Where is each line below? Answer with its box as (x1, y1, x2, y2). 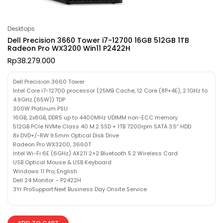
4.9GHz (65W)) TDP (13, 95, 65, 104)
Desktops (7, 24, 35, 33)
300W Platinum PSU (13, 104, 68, 112)
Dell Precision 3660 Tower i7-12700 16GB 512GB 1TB (7, 35, 189, 45)
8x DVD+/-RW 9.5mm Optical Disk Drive (13, 131, 119, 139)
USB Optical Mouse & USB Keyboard (13, 158, 111, 166)
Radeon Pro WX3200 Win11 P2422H (7, 43, 130, 53)
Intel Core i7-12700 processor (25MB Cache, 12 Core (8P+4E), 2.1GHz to (13, 86, 208, 95)
